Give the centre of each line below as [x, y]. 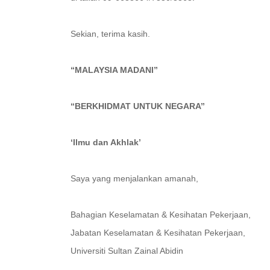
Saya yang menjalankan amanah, [134, 178]
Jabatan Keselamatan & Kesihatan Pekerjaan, [158, 233]
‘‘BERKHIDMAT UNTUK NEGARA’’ [138, 106]
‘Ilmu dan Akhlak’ [106, 142]
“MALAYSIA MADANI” [114, 70]
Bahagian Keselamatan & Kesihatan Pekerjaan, [161, 215]
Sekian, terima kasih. [110, 34]
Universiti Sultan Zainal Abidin [127, 251]
